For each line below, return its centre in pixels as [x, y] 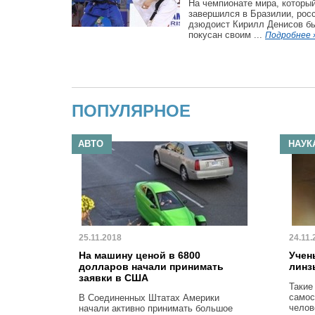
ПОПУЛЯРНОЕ [131, 111]
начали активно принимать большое [156, 308]
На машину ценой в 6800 [140, 255]
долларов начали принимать [151, 266]
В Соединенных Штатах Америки [149, 298]
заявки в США [114, 278]
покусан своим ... [227, 35]
